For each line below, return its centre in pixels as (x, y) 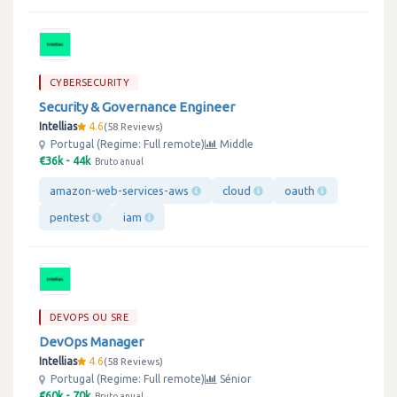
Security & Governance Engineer (137, 107)
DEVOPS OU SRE (90, 317)
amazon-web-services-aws (121, 191)
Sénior (234, 379)
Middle (235, 144)
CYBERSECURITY (90, 82)
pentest (71, 217)
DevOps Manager (91, 342)
